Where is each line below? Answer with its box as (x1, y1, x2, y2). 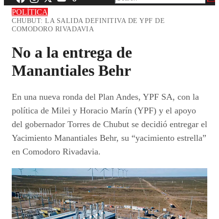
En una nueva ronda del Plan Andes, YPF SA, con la (12, 92, 199, 102)
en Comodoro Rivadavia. (12, 147, 101, 157)
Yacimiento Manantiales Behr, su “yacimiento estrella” (12, 133, 206, 143)
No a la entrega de (12, 44, 132, 62)
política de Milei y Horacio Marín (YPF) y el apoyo (12, 106, 196, 116)
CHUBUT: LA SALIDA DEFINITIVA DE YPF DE (12, 16, 165, 24)
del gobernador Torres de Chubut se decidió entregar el (12, 119, 207, 130)
